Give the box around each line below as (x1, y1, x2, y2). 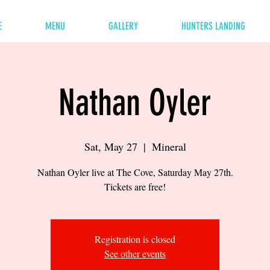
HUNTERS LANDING (181, 20, 245, 32)
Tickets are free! (104, 180, 166, 193)
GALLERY (108, 20, 138, 32)
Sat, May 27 (84, 139, 137, 154)
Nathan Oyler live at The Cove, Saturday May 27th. (37, 166, 233, 178)
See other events (104, 247, 166, 260)
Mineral (151, 139, 186, 154)
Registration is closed (95, 233, 175, 245)
